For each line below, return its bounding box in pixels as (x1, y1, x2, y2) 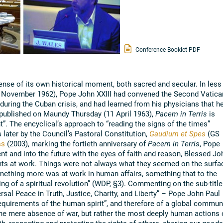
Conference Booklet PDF (134, 45, 201, 53)
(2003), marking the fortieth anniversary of (4, 138, 148, 148)
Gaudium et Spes (149, 128, 206, 138)
